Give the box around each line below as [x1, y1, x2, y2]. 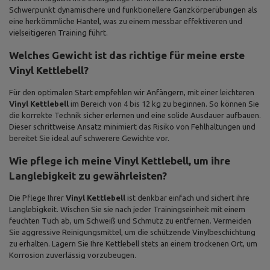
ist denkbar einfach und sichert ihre [125, 193, 250, 202]
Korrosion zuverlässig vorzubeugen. [9, 251, 136, 259]
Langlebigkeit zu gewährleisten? [9, 170, 167, 181]
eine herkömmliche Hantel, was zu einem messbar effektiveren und [9, 17, 242, 25]
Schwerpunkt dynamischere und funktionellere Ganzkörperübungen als [9, 5, 257, 14]
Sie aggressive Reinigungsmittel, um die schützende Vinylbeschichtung [9, 228, 256, 236]
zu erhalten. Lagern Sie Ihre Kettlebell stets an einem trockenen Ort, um [9, 239, 257, 248]
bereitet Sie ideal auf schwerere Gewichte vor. [9, 134, 169, 142]
